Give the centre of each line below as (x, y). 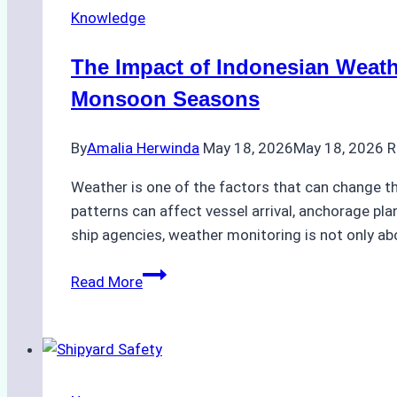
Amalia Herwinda (143, 148)
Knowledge (108, 17)
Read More (107, 281)
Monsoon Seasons (165, 98)
